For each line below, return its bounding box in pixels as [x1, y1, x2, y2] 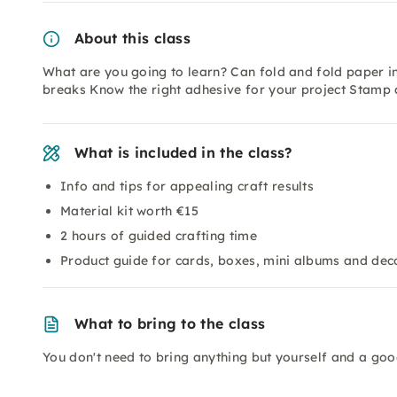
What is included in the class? [74, 144, 292, 161]
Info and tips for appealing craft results [60, 178, 315, 194]
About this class [74, 29, 191, 47]
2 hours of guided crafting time [60, 228, 257, 244]
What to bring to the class [74, 315, 266, 332]
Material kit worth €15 [60, 203, 199, 219]
